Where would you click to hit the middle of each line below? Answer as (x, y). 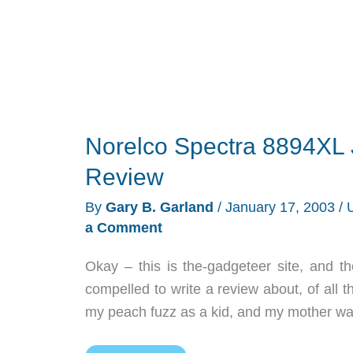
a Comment (124, 227)
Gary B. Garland (162, 207)
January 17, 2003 (280, 207)
